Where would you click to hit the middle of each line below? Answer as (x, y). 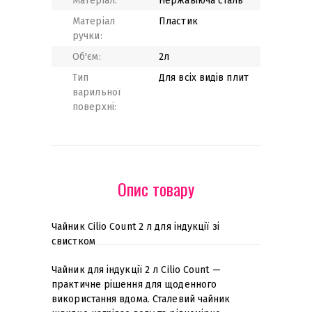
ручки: (87, 36)
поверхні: (94, 107)
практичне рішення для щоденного (134, 284)
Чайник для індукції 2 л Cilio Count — (136, 270)
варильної (96, 92)
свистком (73, 241)
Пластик (178, 21)
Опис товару (156, 189)
